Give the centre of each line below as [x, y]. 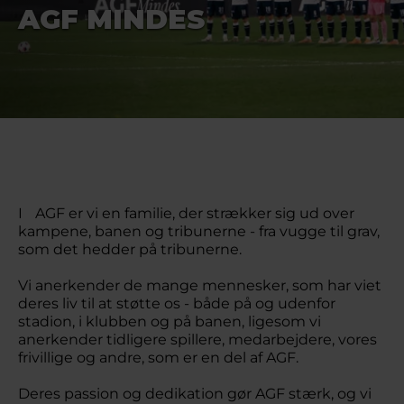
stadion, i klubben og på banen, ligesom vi [170, 321]
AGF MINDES [111, 19]
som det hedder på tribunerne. [141, 249]
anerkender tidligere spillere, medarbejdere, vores [197, 340]
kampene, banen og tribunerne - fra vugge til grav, [199, 231]
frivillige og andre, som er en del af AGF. [160, 358]
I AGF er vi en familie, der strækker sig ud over [186, 213]
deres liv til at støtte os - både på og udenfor [177, 303]
